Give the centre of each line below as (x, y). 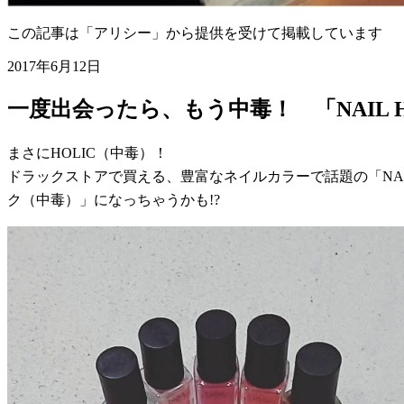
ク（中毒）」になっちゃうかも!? (114, 199)
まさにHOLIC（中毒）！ (87, 152)
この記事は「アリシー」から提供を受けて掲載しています (195, 32)
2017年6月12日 (54, 66)
